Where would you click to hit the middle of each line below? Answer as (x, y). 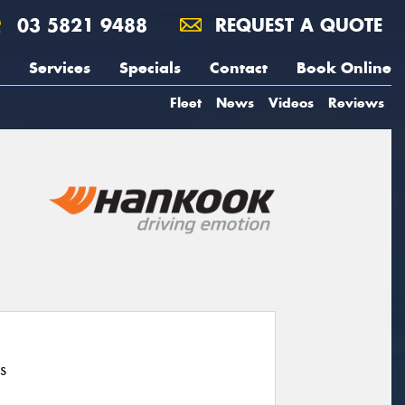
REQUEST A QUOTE (296, 25)
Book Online (344, 68)
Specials (150, 68)
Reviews (356, 103)
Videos (291, 103)
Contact (239, 68)
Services (60, 68)
